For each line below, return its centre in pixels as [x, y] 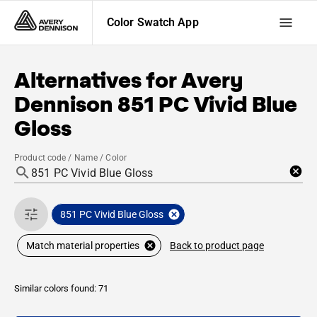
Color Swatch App [153, 22]
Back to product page [217, 245]
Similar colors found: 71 [61, 288]
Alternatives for [98, 80]
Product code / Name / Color [71, 158]
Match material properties [83, 246]
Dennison [64, 104]
